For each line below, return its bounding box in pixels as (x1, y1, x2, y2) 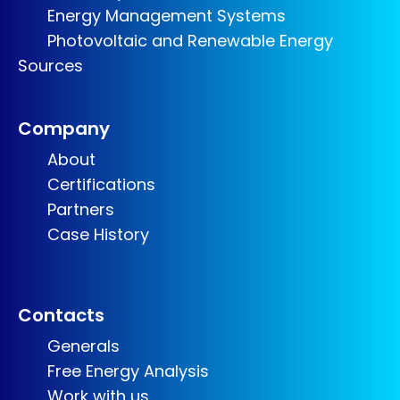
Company (18, 116, 110, 141)
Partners (42, 198, 114, 221)
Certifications (42, 173, 155, 196)
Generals (42, 335, 120, 357)
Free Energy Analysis (42, 360, 209, 382)
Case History (42, 223, 149, 246)
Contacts (18, 303, 104, 328)
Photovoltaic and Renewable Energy (42, 29, 333, 52)
